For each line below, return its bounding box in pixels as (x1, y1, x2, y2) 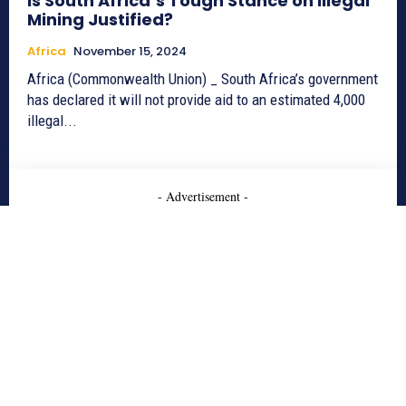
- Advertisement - (158, 187, 248, 205)
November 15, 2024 (73, 42, 187, 60)
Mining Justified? (27, 7, 173, 31)
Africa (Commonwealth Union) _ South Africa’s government (27, 69, 378, 88)
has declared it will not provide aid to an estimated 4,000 (27, 90, 365, 109)
